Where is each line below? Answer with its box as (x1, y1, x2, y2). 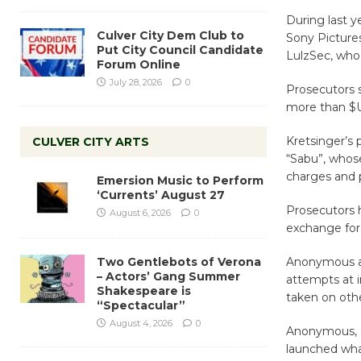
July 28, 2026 (110, 76, 162, 88)
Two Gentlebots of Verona (97, 254, 261, 269)
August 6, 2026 (110, 206, 171, 218)
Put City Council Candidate (97, 42, 263, 57)
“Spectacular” (97, 297, 185, 313)
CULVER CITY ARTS (32, 134, 149, 149)
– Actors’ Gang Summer (97, 268, 240, 284)
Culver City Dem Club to (97, 27, 244, 43)
